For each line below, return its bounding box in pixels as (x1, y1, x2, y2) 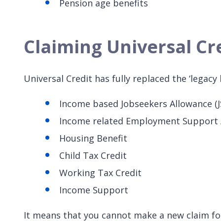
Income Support (59, 184, 128, 196)
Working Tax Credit (59, 167, 142, 179)
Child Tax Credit (59, 149, 127, 162)
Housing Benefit (59, 132, 127, 145)
